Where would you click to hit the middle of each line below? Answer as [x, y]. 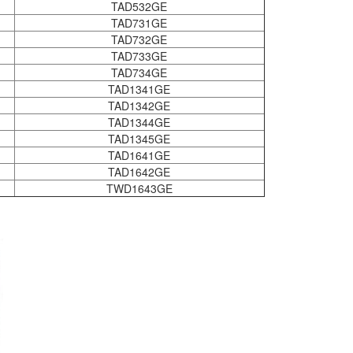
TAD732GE [139, 39]
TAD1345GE [139, 139]
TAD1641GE [139, 155]
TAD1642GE [139, 172]
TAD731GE [139, 23]
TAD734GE [139, 72]
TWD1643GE [139, 188]
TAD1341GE [139, 89]
